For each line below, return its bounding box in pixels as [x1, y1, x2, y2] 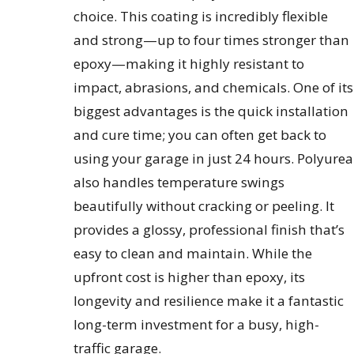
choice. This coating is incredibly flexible [73, 7, 329, 26]
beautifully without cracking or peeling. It [73, 197, 335, 216]
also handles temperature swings [73, 173, 285, 192]
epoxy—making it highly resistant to [73, 55, 305, 73]
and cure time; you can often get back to [73, 126, 327, 145]
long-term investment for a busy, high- [73, 315, 320, 334]
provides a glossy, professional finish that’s [73, 220, 345, 239]
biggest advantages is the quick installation [73, 102, 349, 121]
